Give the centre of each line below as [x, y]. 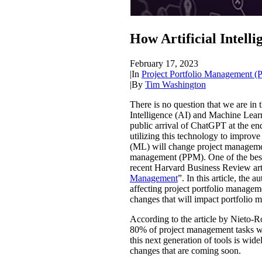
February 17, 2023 [164, 64]
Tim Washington [175, 85]
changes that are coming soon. [185, 251]
